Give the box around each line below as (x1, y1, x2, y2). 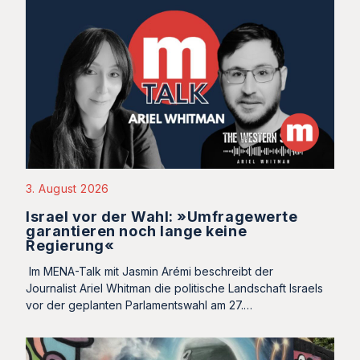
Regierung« (26, 237, 115, 254)
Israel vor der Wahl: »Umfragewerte (26, 208, 298, 225)
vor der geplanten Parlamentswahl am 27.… (26, 298, 252, 312)
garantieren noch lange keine (26, 223, 247, 239)
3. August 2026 (26, 182, 109, 195)
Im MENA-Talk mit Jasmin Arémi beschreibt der (26, 264, 273, 278)
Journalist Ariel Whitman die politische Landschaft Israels (26, 281, 323, 295)
